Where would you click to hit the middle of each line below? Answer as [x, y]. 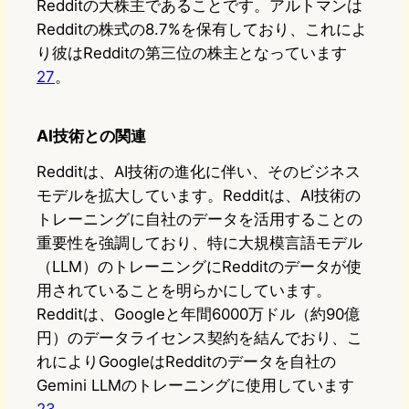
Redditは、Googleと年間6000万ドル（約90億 [198, 315]
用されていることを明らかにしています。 [184, 291]
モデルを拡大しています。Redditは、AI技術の [199, 196]
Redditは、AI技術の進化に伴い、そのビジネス [199, 172]
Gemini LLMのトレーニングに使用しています [195, 386]
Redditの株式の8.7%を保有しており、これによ [202, 30]
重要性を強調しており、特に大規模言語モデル [199, 243]
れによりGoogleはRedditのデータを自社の [186, 362]
